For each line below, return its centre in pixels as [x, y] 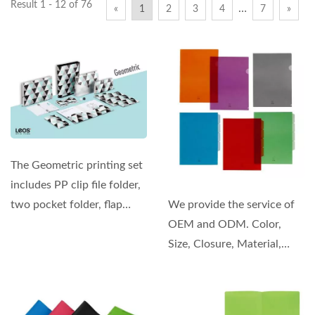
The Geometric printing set [77, 165]
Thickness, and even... [221, 264]
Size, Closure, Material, [225, 244]
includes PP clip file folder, [76, 185]
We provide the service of [231, 205]
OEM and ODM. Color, [225, 224]
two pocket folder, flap [66, 204]
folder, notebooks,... [59, 224]
